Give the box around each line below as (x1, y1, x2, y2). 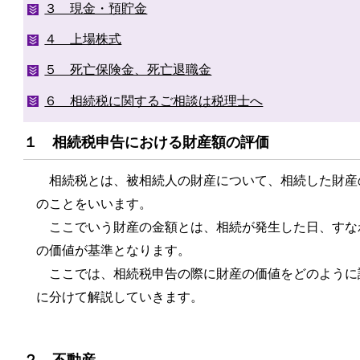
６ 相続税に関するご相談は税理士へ (44, 93, 264, 108)
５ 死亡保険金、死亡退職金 (44, 63, 212, 77)
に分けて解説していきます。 (36, 289, 203, 304)
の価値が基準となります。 (36, 243, 190, 257)
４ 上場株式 (44, 32, 122, 47)
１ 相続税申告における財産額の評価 (23, 134, 269, 151)
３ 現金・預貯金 (44, 2, 148, 15)
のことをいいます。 (36, 196, 152, 211)
